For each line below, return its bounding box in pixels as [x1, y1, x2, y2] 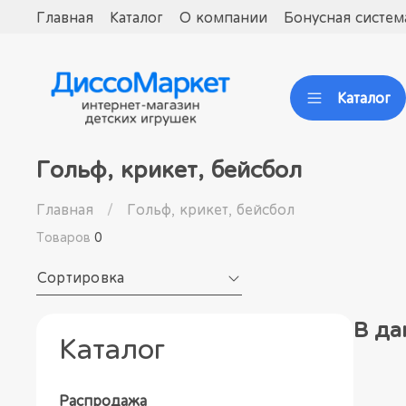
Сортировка [47, 269, 125, 286]
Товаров [36, 230, 94, 246]
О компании [179, 8, 267, 25]
